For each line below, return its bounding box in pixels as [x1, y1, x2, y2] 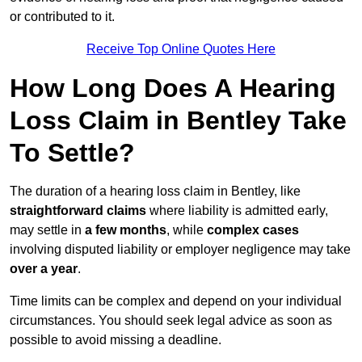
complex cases [207, 223, 299, 238]
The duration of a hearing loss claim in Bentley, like [10, 184, 301, 199]
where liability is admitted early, [146, 204, 328, 218]
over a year [10, 262, 78, 276]
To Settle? [10, 138, 135, 168]
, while [166, 223, 207, 238]
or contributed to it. [10, 10, 115, 24]
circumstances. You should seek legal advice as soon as [10, 314, 332, 328]
